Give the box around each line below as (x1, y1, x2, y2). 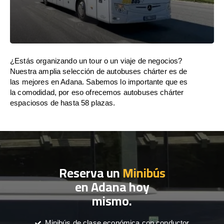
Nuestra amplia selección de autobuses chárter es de (10, 67, 187, 75)
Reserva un (58, 161, 122, 184)
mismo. (92, 189, 132, 212)
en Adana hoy (74, 175, 149, 198)
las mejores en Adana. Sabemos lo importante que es (10, 77, 188, 86)
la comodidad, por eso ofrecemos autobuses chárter (10, 88, 184, 96)
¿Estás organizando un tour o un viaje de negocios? (10, 56, 182, 65)
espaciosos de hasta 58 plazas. (10, 98, 115, 107)
